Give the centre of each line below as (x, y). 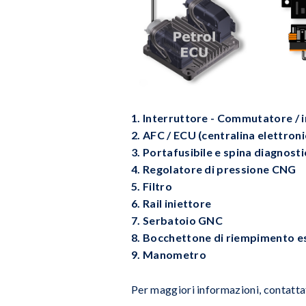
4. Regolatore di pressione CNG (214, 169)
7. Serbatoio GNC (177, 220)
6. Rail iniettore (171, 203)
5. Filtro (152, 186)
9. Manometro (169, 254)
